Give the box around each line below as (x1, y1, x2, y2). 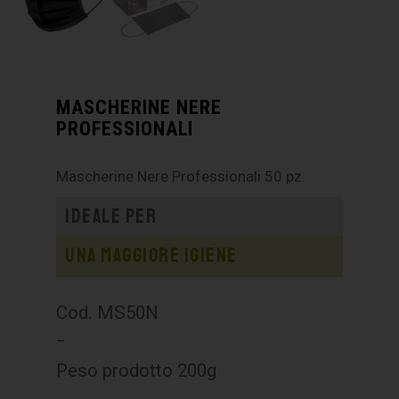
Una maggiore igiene (65, 243, 238, 269)
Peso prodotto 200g (56, 360, 217, 382)
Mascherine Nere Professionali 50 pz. (56, 167, 306, 186)
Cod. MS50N (56, 302, 159, 324)
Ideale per (65, 204, 158, 230)
